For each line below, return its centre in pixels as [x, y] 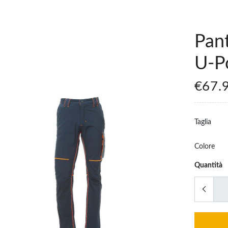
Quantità [208, 166]
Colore [204, 147]
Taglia [203, 122]
